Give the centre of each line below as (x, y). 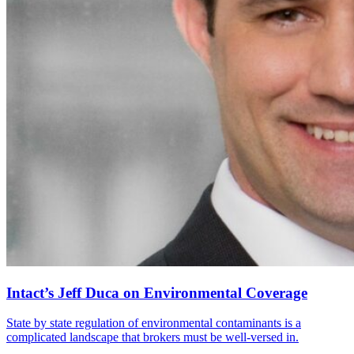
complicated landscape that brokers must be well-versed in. (153, 337)
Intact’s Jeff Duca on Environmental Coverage (157, 292)
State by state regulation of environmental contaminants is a (154, 323)
